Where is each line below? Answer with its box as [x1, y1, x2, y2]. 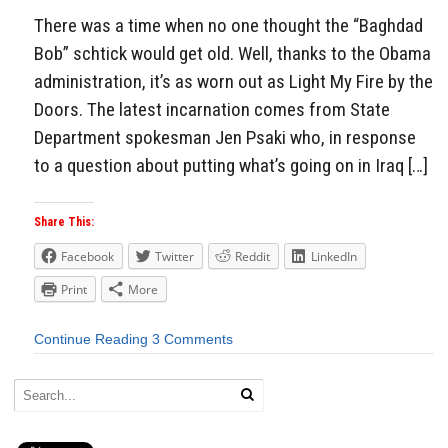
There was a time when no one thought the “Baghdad [34, 13, 423, 37]
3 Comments [152, 331, 233, 348]
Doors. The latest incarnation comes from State [34, 97, 390, 121]
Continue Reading [34, 331, 148, 348]
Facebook [61, 248, 114, 266]
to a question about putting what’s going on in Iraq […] [34, 153, 428, 177]
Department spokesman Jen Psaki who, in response [34, 125, 416, 149]
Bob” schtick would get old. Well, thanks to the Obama [34, 41, 431, 65]
